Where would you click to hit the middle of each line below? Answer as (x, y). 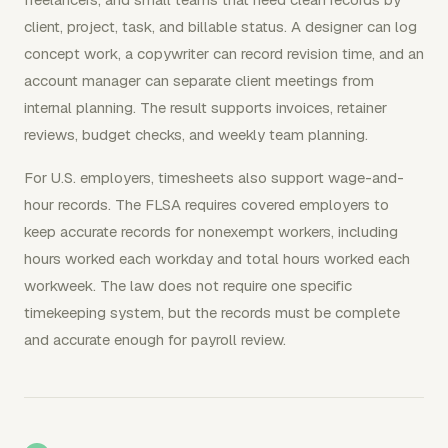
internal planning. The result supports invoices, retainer (205, 107)
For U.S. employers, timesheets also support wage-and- (214, 177)
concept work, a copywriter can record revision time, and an (224, 53)
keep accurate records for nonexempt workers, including (211, 231)
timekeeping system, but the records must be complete (212, 312)
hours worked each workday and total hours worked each (217, 258)
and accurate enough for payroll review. (155, 339)
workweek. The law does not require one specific (188, 285)
